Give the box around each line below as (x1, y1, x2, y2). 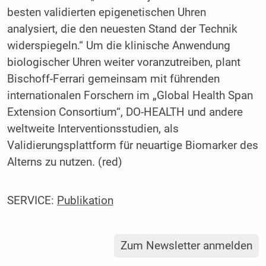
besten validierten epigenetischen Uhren (7, 5, 206, 19)
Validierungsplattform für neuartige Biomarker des (7, 138, 258, 152)
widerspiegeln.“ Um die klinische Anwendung (7, 39, 230, 52)
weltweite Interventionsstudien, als (7, 122, 179, 135)
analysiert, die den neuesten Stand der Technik (7, 22, 237, 36)
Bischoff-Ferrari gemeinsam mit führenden (7, 72, 220, 85)
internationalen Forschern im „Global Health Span (7, 88, 253, 102)
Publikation (56, 194, 113, 208)
